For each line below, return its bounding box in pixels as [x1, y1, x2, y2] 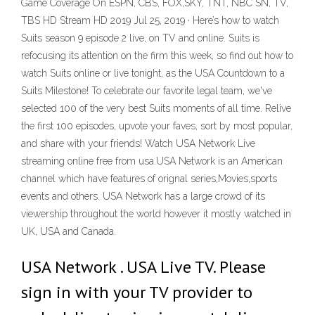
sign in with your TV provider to [21, 281, 252, 303]
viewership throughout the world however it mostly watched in [21, 208, 291, 219]
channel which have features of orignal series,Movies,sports [21, 173, 277, 184]
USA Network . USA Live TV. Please [21, 256, 266, 278]
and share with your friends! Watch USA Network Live [21, 138, 255, 149]
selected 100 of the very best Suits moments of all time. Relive [21, 103, 291, 114]
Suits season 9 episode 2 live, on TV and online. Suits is [21, 32, 259, 44]
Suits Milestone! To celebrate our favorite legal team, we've [21, 85, 272, 96]
